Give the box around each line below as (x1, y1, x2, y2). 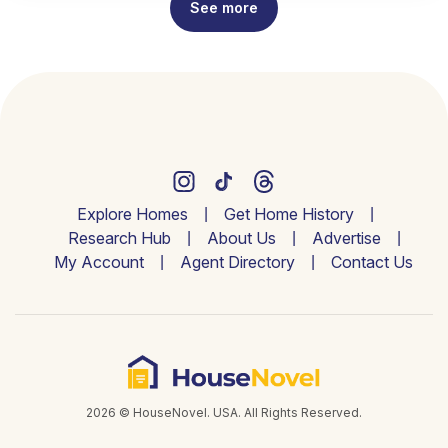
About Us (206, 227, 276, 248)
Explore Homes (76, 203, 188, 224)
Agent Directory (179, 251, 295, 272)
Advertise (311, 227, 381, 248)
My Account (53, 251, 144, 272)
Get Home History (223, 203, 354, 224)
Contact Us (330, 251, 413, 272)
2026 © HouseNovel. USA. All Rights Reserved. (86, 404, 362, 420)
